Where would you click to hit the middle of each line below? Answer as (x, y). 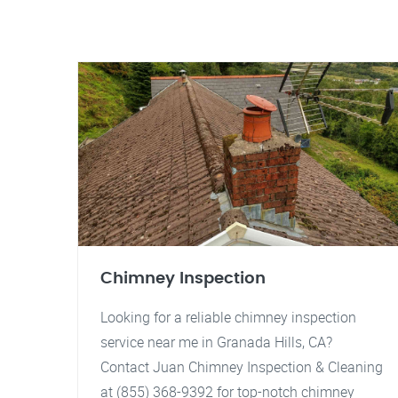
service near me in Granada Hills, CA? (216, 342)
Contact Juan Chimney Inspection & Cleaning (242, 367)
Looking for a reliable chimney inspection (228, 317)
